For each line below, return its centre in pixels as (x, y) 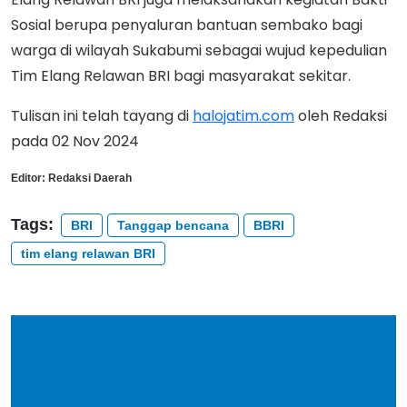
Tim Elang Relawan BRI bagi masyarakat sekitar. (181, 75)
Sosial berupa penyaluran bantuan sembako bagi (187, 25)
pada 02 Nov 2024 (79, 141)
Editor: (28, 178)
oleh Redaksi (341, 115)
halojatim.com (243, 115)
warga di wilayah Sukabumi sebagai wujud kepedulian (199, 50)
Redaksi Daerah (90, 178)
